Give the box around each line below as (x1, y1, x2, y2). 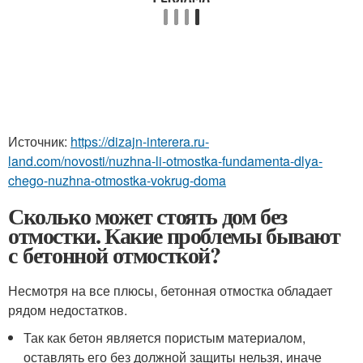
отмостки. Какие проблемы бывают (8, 219, 340, 252)
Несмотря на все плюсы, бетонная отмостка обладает (8, 281, 332, 300)
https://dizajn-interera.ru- (70, 132, 209, 151)
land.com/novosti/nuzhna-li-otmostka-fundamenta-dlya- (8, 152, 322, 170)
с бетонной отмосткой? (8, 238, 220, 271)
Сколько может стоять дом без (8, 199, 287, 233)
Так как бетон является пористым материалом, (23, 328, 306, 347)
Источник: (8, 132, 70, 151)
